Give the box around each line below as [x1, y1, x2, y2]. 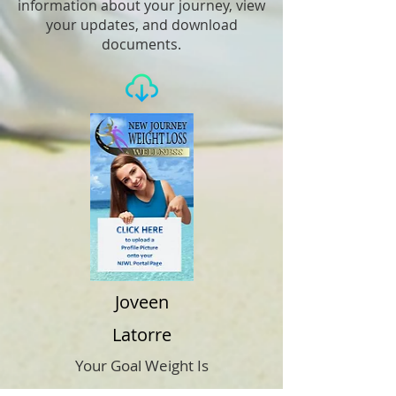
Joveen [114, 290, 169, 314]
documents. [102, 34, 181, 54]
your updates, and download [45, 15, 238, 34]
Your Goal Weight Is [74, 355, 209, 376]
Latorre [111, 323, 171, 346]
